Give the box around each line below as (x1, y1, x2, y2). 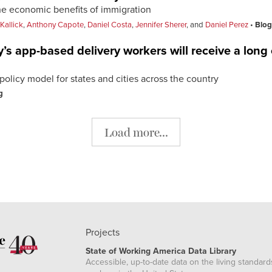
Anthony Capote (27, 19, 84, 30)
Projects (86, 226, 120, 239)
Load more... (104, 124, 168, 140)
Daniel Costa (87, 19, 132, 30)
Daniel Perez (205, 19, 248, 30)
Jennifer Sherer (135, 19, 186, 30)
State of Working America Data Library (86, 246, 237, 257)
